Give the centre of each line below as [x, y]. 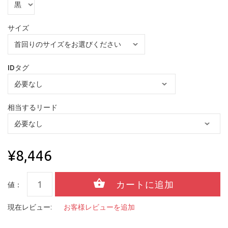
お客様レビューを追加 [99, 207]
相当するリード [33, 108]
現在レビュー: [30, 207]
